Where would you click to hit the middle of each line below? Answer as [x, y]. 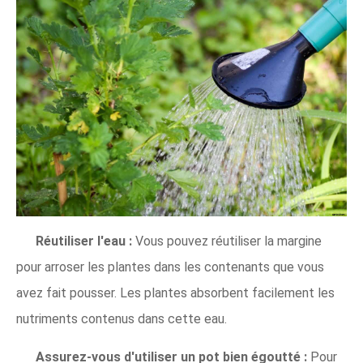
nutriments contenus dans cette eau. [122, 319]
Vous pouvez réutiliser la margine [227, 241]
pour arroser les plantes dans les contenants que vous [170, 267]
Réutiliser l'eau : [84, 241]
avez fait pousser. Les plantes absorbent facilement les [175, 293]
